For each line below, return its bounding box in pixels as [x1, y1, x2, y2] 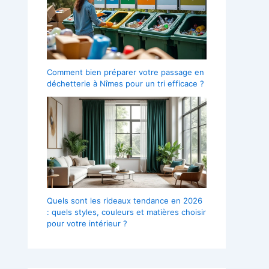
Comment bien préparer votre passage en [47, 67, 204, 77]
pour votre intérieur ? [47, 219, 127, 229]
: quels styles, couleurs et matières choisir [47, 207, 206, 217]
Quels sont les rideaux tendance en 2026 [47, 196, 202, 206]
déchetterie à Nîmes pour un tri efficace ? [47, 79, 204, 89]
